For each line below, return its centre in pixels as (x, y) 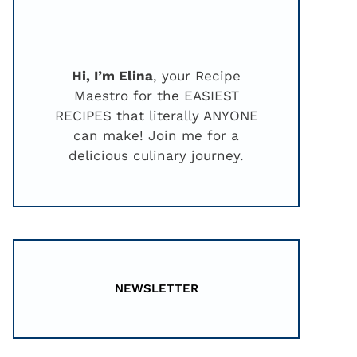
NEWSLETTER (156, 288)
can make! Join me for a (156, 135)
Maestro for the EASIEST (156, 96)
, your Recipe (197, 76)
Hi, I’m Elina (112, 76)
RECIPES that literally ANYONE (156, 116)
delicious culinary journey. (156, 155)
